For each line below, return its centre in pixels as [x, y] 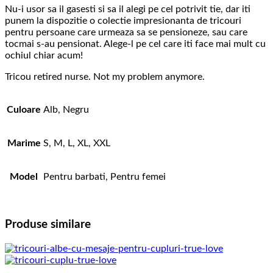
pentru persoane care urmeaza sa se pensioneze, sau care [126, 33]
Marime [24, 144]
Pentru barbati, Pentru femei [105, 177]
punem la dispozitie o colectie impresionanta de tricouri [123, 21]
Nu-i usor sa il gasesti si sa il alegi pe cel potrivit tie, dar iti [128, 9]
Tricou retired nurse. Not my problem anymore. [105, 77]
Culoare [24, 110]
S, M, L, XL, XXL [77, 144]
